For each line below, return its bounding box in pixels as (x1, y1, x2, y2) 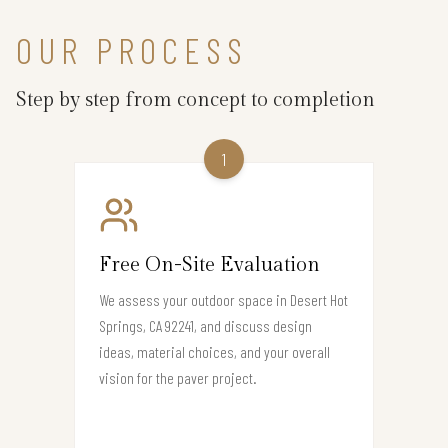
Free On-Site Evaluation (99, 253, 320, 278)
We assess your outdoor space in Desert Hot (99, 290, 348, 310)
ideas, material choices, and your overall (99, 342, 330, 362)
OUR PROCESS (16, 28, 248, 72)
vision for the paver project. (99, 368, 257, 388)
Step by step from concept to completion (16, 88, 375, 113)
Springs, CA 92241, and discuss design (99, 316, 312, 336)
